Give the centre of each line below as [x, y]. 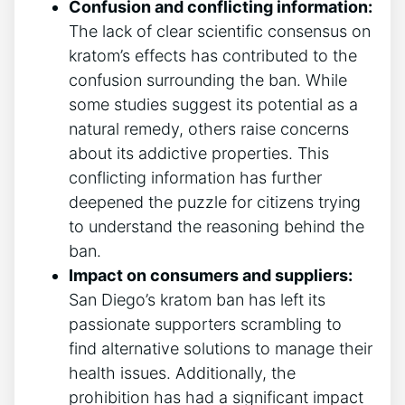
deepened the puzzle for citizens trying [215, 202]
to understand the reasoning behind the [217, 226]
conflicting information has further [195, 177]
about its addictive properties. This [199, 153]
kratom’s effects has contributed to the [213, 55]
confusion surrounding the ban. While [208, 80]
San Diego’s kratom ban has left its [197, 299]
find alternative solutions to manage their [221, 348]
